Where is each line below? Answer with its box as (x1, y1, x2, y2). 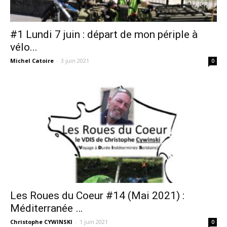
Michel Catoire (10, 56, 54, 64)
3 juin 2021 (61, 56, 89, 64)
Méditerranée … (10, 202, 83, 215)
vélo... (10, 41, 37, 53)
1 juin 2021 (80, 218, 108, 226)
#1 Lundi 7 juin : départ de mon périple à (10, 28, 198, 41)
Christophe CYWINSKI (10, 218, 72, 226)
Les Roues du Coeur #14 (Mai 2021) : (10, 190, 184, 202)
